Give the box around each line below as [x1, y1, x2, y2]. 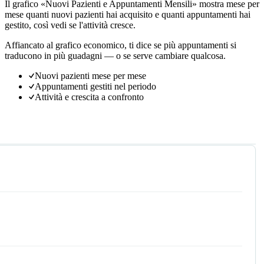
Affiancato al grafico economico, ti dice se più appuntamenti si [5, 39, 236, 50]
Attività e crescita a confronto [35, 91, 144, 102]
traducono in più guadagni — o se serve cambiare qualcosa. [5, 50, 226, 61]
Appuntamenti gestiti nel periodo [35, 81, 156, 91]
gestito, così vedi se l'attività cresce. [5, 19, 136, 30]
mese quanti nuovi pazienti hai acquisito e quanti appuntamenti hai [5, 9, 250, 19]
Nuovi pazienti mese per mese [35, 70, 146, 81]
